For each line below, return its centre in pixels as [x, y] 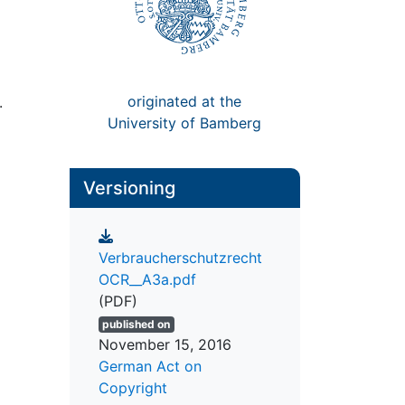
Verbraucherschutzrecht [180, 258]
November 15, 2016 [165, 345]
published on [137, 325]
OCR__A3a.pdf [147, 280]
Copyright [132, 388]
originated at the [185, 101]
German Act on [150, 367]
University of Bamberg [185, 122]
